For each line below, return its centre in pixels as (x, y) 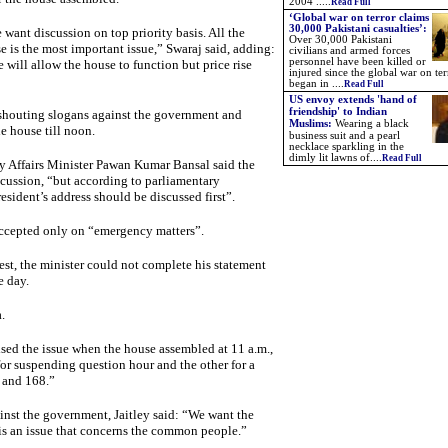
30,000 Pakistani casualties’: (358, 28)
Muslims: (312, 123)
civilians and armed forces (349, 50)
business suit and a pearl (344, 135)
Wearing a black (372, 123)
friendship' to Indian (338, 111)
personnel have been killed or (357, 61)
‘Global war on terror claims (359, 17)
